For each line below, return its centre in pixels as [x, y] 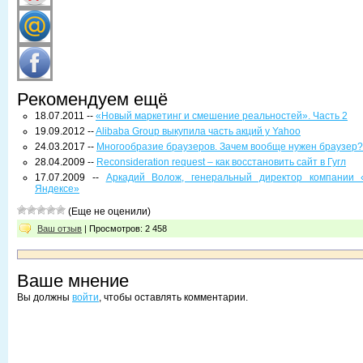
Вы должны [45, 297]
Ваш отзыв [60, 228]
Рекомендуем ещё [92, 99]
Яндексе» [57, 189]
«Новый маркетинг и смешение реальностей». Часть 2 [222, 116]
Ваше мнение [73, 281]
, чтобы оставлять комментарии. [173, 297]
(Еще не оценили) [108, 211]
